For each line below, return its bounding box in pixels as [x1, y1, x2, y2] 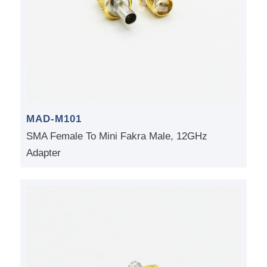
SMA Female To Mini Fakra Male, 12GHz [26, 131, 207, 142]
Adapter [26, 147, 61, 159]
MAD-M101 [26, 113, 82, 125]
